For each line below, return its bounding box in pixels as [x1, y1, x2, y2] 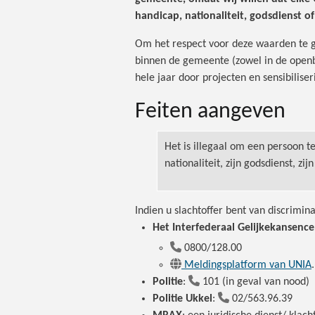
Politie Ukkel [153, 293, 212, 305]
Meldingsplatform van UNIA [184, 259, 311, 271]
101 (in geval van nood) [202, 276, 312, 288]
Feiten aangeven [135, 101, 285, 124]
